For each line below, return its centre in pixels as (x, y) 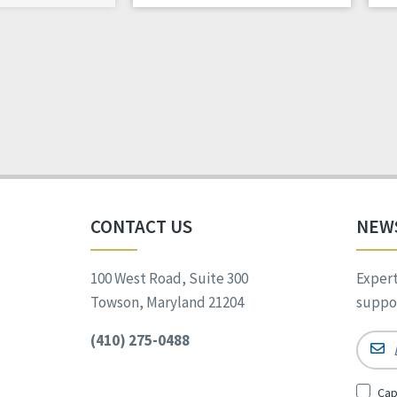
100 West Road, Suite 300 (169, 279)
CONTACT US (141, 227)
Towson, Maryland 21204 (167, 303)
